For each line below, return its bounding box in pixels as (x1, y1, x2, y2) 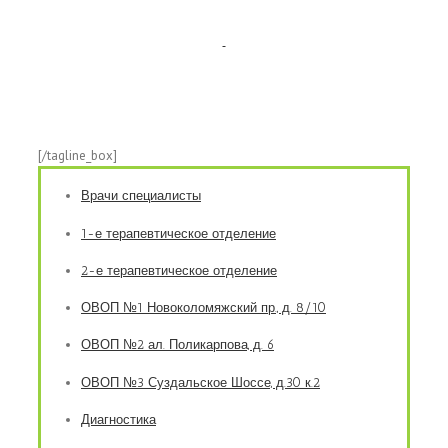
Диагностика (81, 411, 156, 427)
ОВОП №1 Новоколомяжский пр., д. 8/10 (81, 300, 326, 316)
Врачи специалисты (81, 188, 201, 204)
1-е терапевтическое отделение (81, 225, 276, 241)
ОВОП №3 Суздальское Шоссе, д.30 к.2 (81, 374, 320, 390)
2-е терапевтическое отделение (81, 262, 277, 278)
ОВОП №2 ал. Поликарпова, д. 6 (81, 337, 274, 353)
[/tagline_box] (38, 147, 117, 164)
